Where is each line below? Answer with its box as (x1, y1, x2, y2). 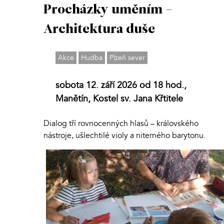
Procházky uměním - (43, 3, 173, 17)
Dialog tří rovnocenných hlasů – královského (43, 117, 198, 129)
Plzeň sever (109, 52, 145, 62)
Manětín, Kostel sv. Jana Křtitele (55, 92, 183, 105)
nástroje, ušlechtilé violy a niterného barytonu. (43, 129, 205, 141)
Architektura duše (43, 22, 155, 36)
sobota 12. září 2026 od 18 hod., (55, 78, 186, 91)
